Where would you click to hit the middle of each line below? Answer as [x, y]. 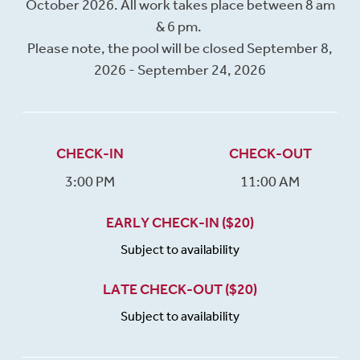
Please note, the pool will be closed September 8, [180, 49]
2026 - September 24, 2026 [180, 70]
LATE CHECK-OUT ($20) [180, 290]
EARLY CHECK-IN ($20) [180, 223]
